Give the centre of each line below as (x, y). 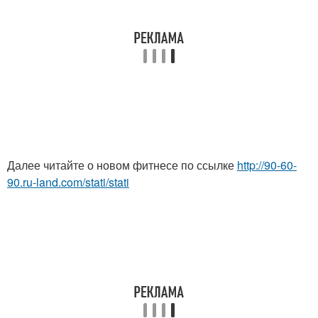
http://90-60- (267, 165)
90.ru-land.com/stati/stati (68, 182)
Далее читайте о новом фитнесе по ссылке (122, 165)
